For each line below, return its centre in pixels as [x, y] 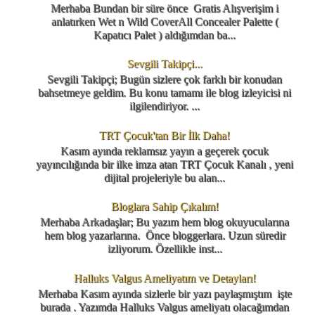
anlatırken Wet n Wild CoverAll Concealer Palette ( [165, 21]
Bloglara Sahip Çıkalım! [165, 207]
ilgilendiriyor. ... [165, 106]
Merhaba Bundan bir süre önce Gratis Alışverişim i [165, 8]
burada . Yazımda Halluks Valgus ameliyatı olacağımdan [165, 307]
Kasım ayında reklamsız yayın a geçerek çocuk [165, 150]
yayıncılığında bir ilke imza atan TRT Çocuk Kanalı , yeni [165, 164]
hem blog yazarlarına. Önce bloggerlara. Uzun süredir [165, 236]
